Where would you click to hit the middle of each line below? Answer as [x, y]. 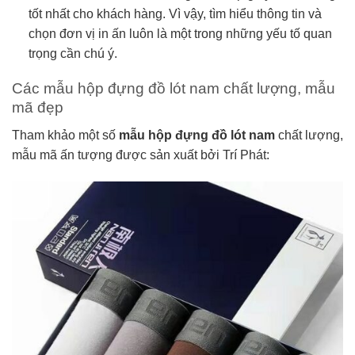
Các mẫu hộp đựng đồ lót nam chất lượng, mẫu [174, 89]
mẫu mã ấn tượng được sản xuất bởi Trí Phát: [141, 155]
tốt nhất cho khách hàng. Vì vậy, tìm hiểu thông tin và [175, 13]
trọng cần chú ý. [73, 53]
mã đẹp [38, 108]
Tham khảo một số [65, 135]
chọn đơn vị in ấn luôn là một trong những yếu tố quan [180, 33]
